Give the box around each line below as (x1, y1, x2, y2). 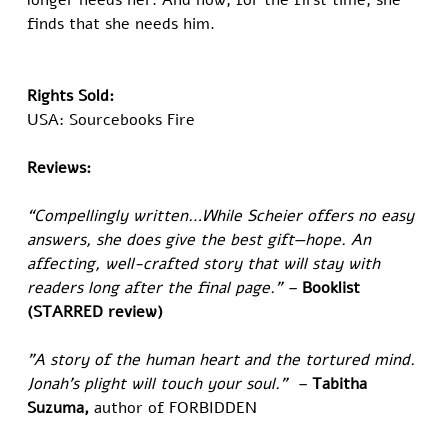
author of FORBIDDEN (89, 397, 258, 420)
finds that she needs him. (27, 13, 226, 36)
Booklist (302, 277, 366, 300)
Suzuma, (27, 397, 90, 420)
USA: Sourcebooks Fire (27, 109, 196, 132)
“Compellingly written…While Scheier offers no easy (27, 205, 420, 228)
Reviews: (27, 157, 92, 180)
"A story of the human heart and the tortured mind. (27, 349, 421, 372)
